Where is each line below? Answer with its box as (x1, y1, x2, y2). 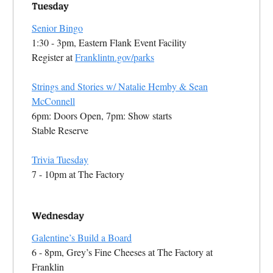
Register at (32, 50, 75, 63)
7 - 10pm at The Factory (32, 167, 124, 180)
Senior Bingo (32, 21, 83, 34)
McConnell (32, 94, 75, 107)
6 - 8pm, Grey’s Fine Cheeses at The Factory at (32, 246, 213, 259)
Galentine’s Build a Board (32, 231, 132, 244)
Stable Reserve (32, 123, 88, 136)
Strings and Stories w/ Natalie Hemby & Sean (32, 79, 208, 93)
